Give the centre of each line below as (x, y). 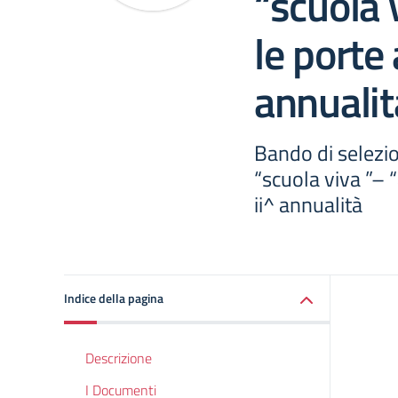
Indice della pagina (114, 298)
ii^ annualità (308, 204)
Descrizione (119, 358)
